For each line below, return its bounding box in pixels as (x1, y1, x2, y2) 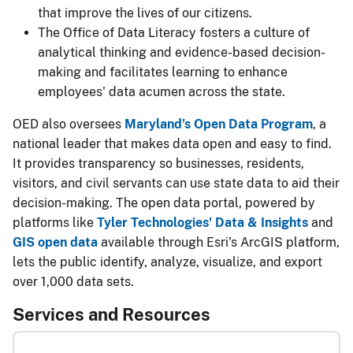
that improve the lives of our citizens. (38, 6, 252, 20)
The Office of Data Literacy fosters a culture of (38, 25, 310, 40)
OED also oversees (13, 117, 124, 132)
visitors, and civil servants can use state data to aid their (13, 176, 340, 191)
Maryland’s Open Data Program (124, 117, 313, 132)
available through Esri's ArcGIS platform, (98, 235, 340, 250)
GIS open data (13, 235, 98, 250)
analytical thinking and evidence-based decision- (38, 45, 325, 60)
